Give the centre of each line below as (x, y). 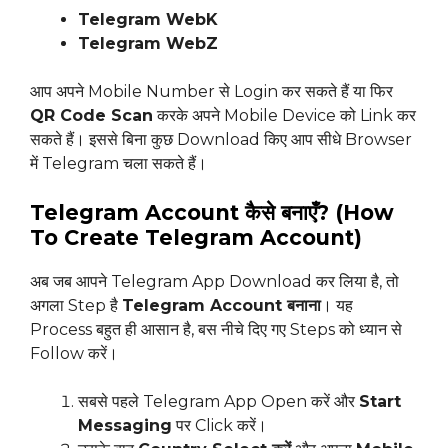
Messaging (125, 426)
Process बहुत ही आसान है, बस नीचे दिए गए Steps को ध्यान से (216, 330)
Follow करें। (74, 354)
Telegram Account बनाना (221, 306)
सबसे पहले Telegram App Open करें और (218, 402)
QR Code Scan (91, 116)
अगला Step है (76, 306)
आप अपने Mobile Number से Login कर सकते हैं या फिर (211, 92)
